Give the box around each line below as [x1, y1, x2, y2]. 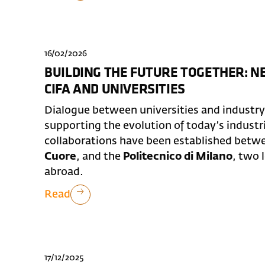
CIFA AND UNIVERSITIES [44, 83, 185, 98]
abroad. [44, 167, 84, 178]
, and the [76, 151, 124, 163]
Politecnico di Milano [123, 151, 233, 163]
